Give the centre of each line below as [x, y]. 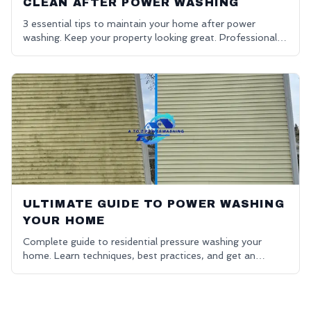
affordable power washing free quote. [109, 269]
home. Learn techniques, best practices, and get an [139, 255]
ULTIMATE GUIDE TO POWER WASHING [154, 204]
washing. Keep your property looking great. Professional [150, 37]
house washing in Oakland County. [101, 51]
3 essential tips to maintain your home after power [139, 24]
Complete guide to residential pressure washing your [142, 242]
